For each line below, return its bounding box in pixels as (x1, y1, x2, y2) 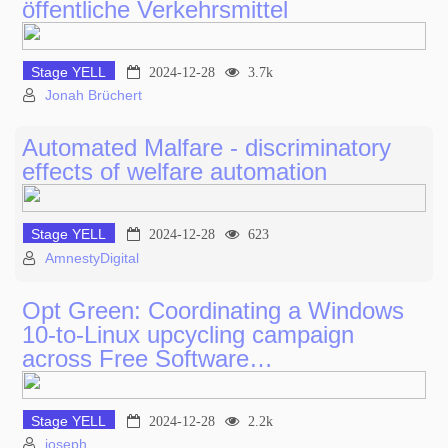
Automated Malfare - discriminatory (22, 134, 391, 162)
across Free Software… (22, 344, 273, 372)
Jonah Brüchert (45, 87, 142, 104)
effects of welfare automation (22, 158, 327, 186)
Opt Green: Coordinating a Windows (22, 296, 404, 324)
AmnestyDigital (45, 249, 139, 266)
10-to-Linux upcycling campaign (22, 320, 354, 348)
